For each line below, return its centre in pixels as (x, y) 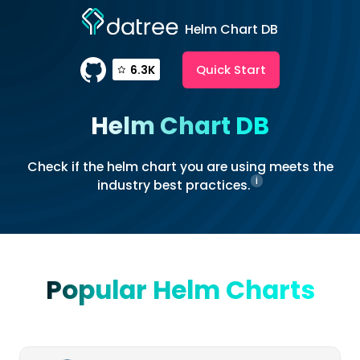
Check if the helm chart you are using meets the (180, 166)
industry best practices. (174, 185)
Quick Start (231, 69)
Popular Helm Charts (180, 290)
